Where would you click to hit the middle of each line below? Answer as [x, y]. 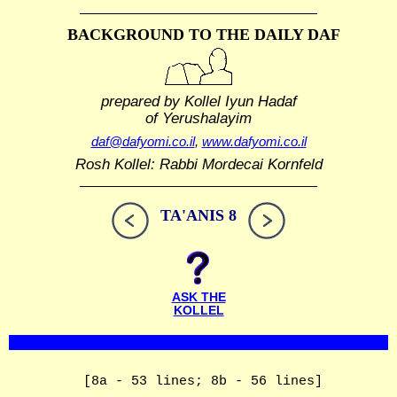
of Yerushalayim [198, 117]
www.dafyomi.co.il [254, 142]
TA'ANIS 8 [198, 216]
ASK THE [198, 298]
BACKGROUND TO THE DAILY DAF [204, 35]
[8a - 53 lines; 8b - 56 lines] [203, 382]
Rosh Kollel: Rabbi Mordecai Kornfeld [198, 164]
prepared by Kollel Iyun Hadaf [198, 101]
